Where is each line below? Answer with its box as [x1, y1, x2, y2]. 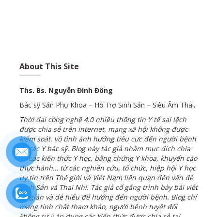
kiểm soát [19, 134, 50, 143]
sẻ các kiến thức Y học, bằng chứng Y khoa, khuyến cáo [19, 153, 197, 163]
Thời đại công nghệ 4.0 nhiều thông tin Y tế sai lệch [19, 114, 186, 124]
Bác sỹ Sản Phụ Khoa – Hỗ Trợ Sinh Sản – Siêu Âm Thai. [19, 100, 195, 109]
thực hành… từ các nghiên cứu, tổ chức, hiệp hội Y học [19, 163, 196, 172]
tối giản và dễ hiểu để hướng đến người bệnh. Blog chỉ [19, 192, 197, 201]
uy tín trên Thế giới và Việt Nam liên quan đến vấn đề [19, 172, 193, 182]
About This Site [19, 61, 79, 72]
